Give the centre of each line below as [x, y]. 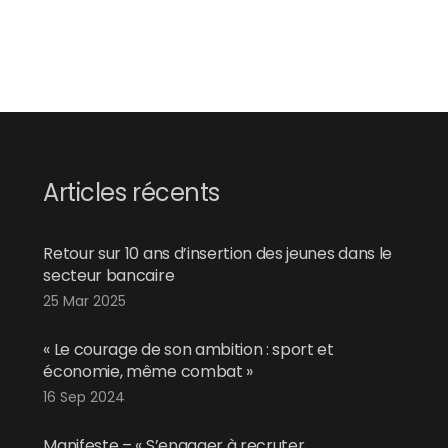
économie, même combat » [148, 372]
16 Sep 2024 [84, 397]
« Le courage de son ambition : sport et [188, 350]
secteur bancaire [109, 276]
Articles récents [131, 193]
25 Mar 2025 [85, 301]
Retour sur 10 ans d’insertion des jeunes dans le [217, 254]
